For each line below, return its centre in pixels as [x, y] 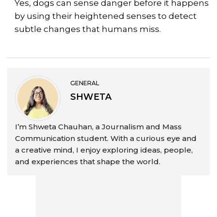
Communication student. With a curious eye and [106, 138]
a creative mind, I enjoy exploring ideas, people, [104, 150]
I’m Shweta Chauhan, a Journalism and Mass [98, 126]
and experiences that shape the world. [88, 161]
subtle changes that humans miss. [88, 29]
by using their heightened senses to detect [106, 16]
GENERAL [85, 83]
